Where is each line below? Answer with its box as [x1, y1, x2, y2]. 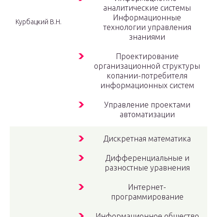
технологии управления [103, 23, 191, 32]
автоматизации [119, 110, 175, 119]
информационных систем [100, 81, 194, 90]
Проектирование [115, 52, 179, 61]
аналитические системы [103, 3, 191, 13]
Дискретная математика [103, 134, 191, 143]
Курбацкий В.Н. [15, 18, 62, 26]
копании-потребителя [107, 71, 187, 80]
